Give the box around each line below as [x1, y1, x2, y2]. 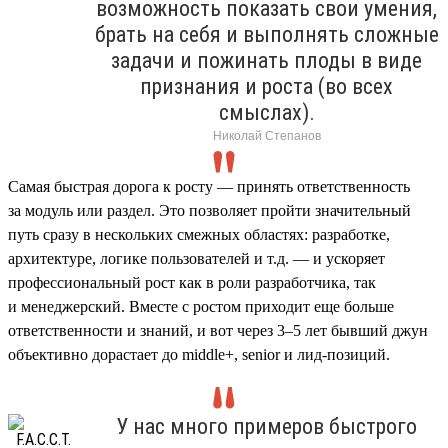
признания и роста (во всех [140, 73, 393, 99]
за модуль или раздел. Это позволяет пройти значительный [8, 201, 411, 219]
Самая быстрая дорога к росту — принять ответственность [8, 177, 410, 195]
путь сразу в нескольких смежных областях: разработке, [8, 225, 390, 243]
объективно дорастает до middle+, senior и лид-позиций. [8, 345, 390, 363]
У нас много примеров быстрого [116, 413, 417, 439]
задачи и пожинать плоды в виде [111, 47, 422, 73]
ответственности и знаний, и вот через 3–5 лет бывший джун [8, 321, 428, 339]
